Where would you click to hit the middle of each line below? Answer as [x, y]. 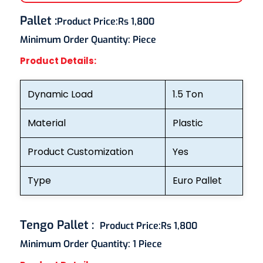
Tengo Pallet [55, 225]
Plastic [188, 123]
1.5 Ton [188, 94]
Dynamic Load [60, 94]
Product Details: [58, 60]
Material [46, 123]
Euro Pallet [197, 180]
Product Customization [80, 151]
